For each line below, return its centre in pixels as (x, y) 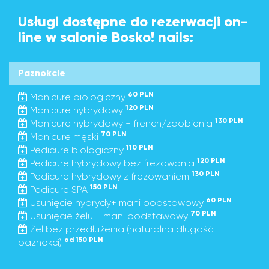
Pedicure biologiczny (77, 150)
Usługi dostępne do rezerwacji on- (133, 21)
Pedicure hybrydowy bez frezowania (112, 163)
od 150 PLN (84, 240)
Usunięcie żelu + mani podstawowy (109, 216)
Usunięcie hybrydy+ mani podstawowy (117, 203)
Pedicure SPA (59, 189)
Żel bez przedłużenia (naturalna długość (120, 229)
